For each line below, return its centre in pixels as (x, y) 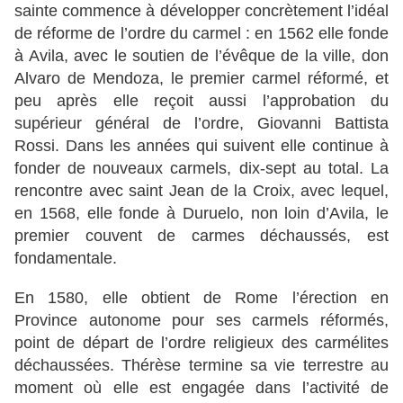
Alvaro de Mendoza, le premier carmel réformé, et (201, 79)
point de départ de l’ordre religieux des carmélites (201, 343)
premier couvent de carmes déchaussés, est (201, 236)
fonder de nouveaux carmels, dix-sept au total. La (201, 169)
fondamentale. (66, 259)
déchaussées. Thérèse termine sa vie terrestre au (201, 366)
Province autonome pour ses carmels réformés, (201, 321)
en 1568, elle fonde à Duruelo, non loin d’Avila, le (201, 214)
